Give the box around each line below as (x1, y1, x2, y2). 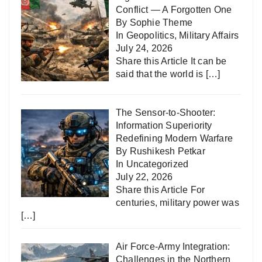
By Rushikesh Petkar (116, 146, 205, 157)
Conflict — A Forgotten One (116, 5, 232, 15)
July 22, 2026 (116, 172, 173, 182)
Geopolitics (126, 30, 174, 41)
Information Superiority (116, 120, 212, 131)
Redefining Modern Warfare (116, 133, 233, 144)
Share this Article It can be (116, 56, 227, 67)
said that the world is (116, 69, 206, 80)
